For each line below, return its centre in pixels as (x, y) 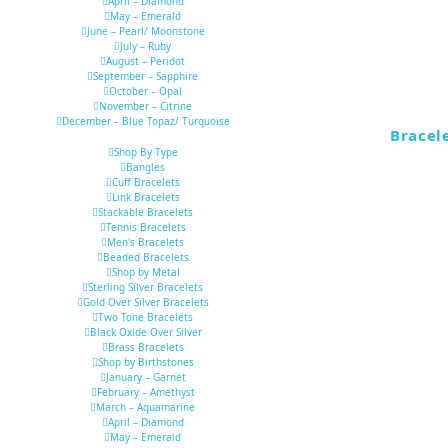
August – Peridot (145, 61)
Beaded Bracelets (145, 257)
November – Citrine (145, 106)
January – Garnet (145, 377)
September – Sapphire (145, 76)
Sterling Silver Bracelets (145, 287)
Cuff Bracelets (145, 182)
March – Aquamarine (145, 407)
